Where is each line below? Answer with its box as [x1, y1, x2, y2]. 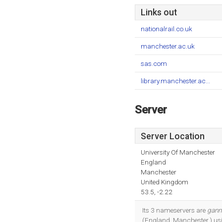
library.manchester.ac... [141, 77, 210, 85]
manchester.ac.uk [141, 42, 195, 50]
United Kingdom [141, 178, 188, 186]
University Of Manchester [141, 148, 215, 156]
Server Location [141, 131, 205, 141]
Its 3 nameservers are [142, 206, 207, 214]
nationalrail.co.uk [141, 25, 192, 33]
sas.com [141, 59, 167, 67]
